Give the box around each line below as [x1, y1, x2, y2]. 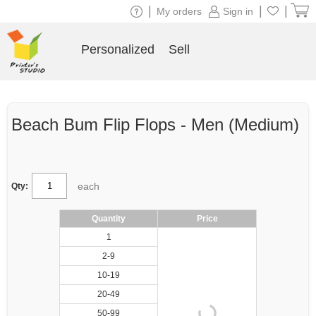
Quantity [92, 214, 126, 224]
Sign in [223, 6, 253, 17]
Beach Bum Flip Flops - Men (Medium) [11, 115, 299, 134]
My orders [157, 6, 202, 17]
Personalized [80, 42, 154, 56]
